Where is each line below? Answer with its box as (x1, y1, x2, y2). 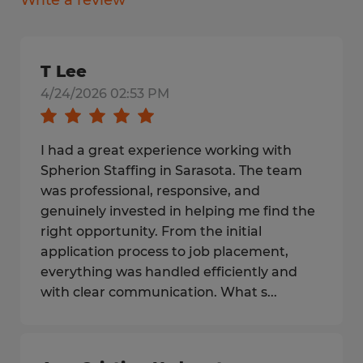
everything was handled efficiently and (41, 264, 297, 280)
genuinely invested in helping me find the (41, 203, 315, 219)
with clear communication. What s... (41, 284, 277, 300)
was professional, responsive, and (41, 183, 260, 199)
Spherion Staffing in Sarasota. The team (41, 163, 302, 178)
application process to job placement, (41, 244, 288, 259)
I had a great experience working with (41, 143, 292, 158)
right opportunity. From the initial (41, 224, 262, 239)
